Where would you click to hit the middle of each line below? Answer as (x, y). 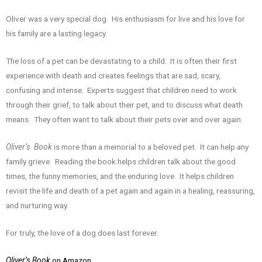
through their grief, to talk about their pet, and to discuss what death (124, 105)
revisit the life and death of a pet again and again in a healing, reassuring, (130, 191)
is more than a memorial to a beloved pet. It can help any (150, 147)
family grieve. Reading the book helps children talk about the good (121, 162)
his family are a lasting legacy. (56, 34)
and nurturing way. (37, 206)
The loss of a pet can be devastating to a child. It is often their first (121, 61)
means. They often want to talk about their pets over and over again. (124, 120)
